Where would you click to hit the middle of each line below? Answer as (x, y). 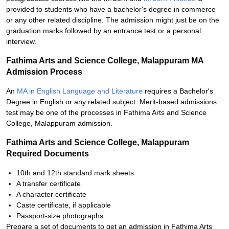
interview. (21, 41)
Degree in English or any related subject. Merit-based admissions (111, 102)
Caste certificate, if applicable (64, 205)
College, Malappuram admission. (59, 123)
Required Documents (48, 154)
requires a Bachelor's (178, 91)
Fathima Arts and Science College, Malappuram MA (105, 61)
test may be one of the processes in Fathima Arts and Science (106, 112)
